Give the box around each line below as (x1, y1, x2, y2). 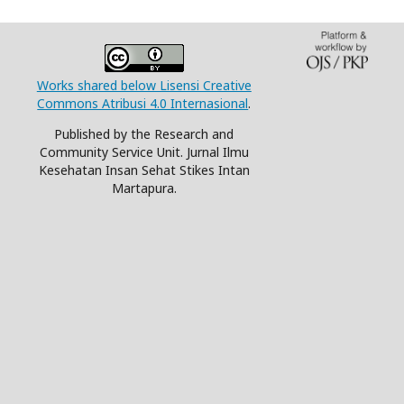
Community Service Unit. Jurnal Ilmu (39, 143, 249, 161)
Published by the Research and (54, 125, 234, 143)
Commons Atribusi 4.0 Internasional (37, 95, 249, 113)
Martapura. (111, 179, 177, 197)
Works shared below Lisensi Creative (36, 77, 252, 95)
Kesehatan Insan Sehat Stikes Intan (38, 161, 250, 179)
